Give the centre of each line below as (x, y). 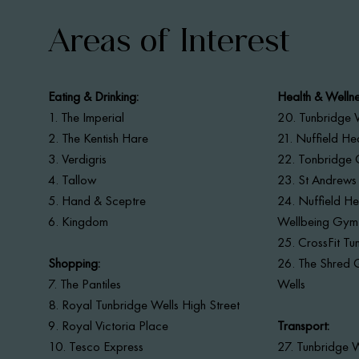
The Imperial (91, 117)
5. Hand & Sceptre (97, 200)
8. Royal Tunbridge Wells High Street (144, 305)
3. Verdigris (78, 159)
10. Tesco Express (96, 346)
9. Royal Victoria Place (109, 325)
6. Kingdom (79, 221)
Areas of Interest (169, 40)
